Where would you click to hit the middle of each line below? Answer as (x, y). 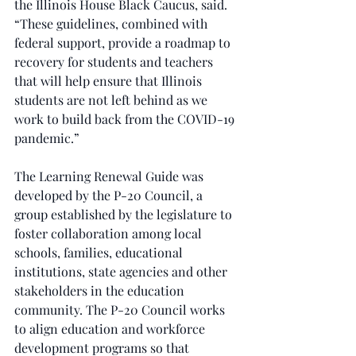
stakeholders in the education (101, 290)
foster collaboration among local (110, 233)
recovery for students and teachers (115, 62)
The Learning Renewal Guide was (110, 176)
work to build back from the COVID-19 (126, 119)
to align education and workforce (111, 329)
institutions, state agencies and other (122, 271)
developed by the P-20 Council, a (110, 195)
